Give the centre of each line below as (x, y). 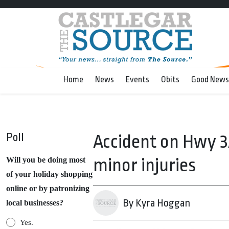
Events (138, 79)
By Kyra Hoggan (156, 203)
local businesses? (35, 203)
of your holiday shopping (49, 174)
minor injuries (144, 165)
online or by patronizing (48, 188)
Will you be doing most (46, 160)
